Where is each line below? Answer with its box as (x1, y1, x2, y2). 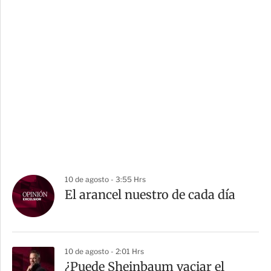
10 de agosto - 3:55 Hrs (65, 175, 146, 184)
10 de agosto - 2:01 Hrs (65, 247, 144, 256)
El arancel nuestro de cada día (65, 187, 235, 203)
